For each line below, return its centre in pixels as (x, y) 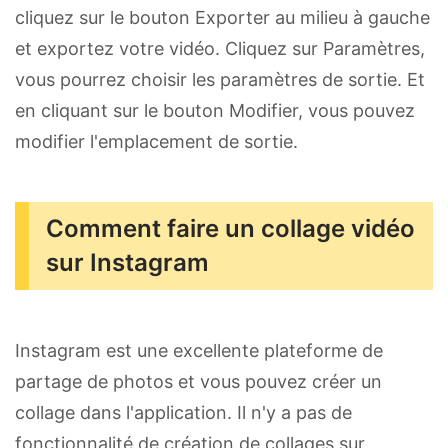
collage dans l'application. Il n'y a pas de (183, 412)
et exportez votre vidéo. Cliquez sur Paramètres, (220, 48)
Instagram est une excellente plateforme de (199, 350)
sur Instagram (127, 262)
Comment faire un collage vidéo (230, 228)
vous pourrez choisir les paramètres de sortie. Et (220, 79)
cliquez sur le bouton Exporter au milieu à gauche (222, 17)
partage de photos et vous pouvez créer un (198, 381)
